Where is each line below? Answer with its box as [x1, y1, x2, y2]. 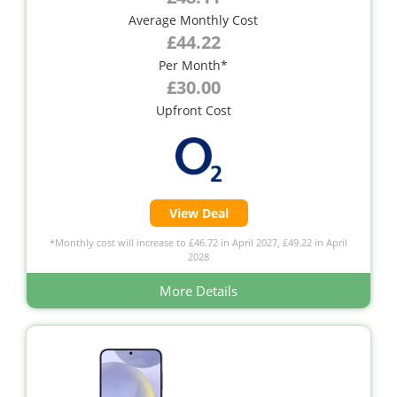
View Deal [168, 204, 229, 222]
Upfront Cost [155, 101, 231, 119]
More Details [160, 281, 237, 300]
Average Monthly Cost [128, 11, 258, 28]
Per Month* [159, 56, 228, 74]
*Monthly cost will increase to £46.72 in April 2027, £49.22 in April [50, 235, 347, 249]
